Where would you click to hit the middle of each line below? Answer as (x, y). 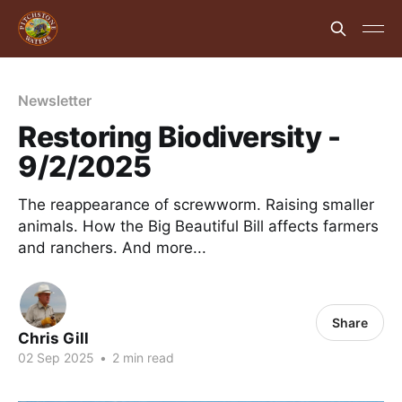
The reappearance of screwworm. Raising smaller (196, 205)
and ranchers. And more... (112, 248)
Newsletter (55, 100)
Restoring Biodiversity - (179, 137)
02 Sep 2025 (56, 358)
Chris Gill (53, 338)
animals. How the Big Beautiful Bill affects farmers (198, 226)
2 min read (141, 358)
